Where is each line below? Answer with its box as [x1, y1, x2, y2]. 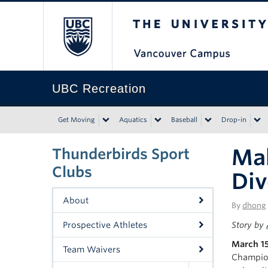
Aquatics [119, 115, 147, 124]
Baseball [171, 115, 197, 124]
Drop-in [221, 115, 246, 124]
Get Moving [58, 115, 95, 124]
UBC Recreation [52, 82, 146, 95]
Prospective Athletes [63, 220, 147, 230]
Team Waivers [63, 245, 120, 254]
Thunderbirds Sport [52, 145, 190, 163]
